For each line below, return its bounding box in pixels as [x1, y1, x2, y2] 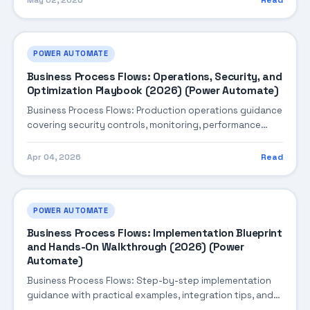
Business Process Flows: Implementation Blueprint [26, 226, 282, 241]
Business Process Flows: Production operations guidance [26, 104, 282, 116]
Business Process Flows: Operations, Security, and [26, 69, 282, 84]
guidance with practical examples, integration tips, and [26, 289, 273, 302]
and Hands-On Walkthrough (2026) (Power [26, 240, 244, 255]
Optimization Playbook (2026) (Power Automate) [26, 83, 279, 98]
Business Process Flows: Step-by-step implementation [26, 275, 271, 287]
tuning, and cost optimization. [26, 133, 162, 145]
